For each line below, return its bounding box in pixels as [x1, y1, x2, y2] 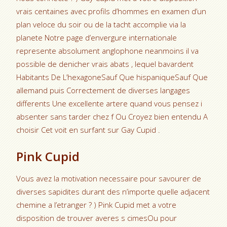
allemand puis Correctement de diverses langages [16, 85, 191, 95]
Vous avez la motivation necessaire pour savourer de [16, 173, 202, 183]
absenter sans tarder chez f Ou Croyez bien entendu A [16, 111, 208, 122]
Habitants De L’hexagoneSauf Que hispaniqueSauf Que [16, 72, 208, 82]
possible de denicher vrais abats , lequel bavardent [16, 59, 194, 69]
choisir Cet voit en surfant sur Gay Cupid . [16, 125, 161, 135]
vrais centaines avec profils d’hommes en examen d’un [16, 6, 207, 16]
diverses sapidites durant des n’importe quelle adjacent [16, 186, 210, 197]
